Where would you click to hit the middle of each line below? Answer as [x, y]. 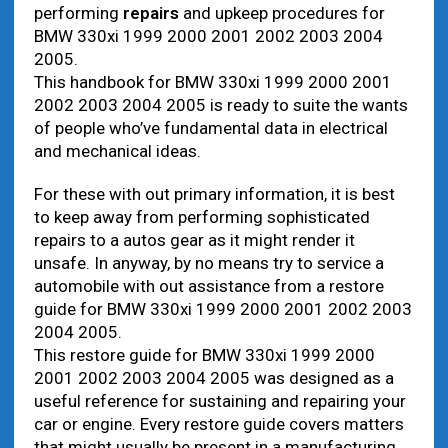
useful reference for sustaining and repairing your [219, 401]
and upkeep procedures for [281, 13]
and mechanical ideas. [117, 151]
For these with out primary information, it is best [214, 194]
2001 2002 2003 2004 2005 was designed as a [213, 378]
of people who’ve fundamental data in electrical [210, 128]
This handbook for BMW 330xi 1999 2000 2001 [212, 82]
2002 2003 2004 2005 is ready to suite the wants [220, 105]
